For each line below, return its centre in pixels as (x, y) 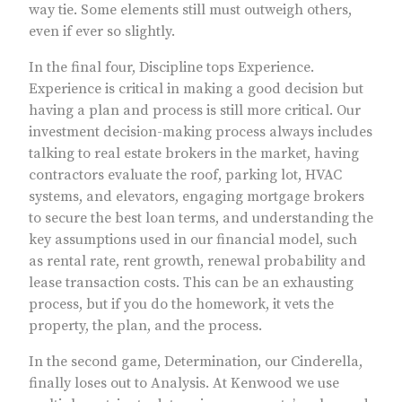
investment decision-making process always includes (201, 132)
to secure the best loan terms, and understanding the (201, 218)
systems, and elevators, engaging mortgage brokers (197, 197)
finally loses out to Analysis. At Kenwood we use (184, 384)
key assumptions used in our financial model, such (193, 240)
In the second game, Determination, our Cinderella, (196, 362)
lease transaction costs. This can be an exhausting (191, 283)
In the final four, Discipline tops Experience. (171, 68)
